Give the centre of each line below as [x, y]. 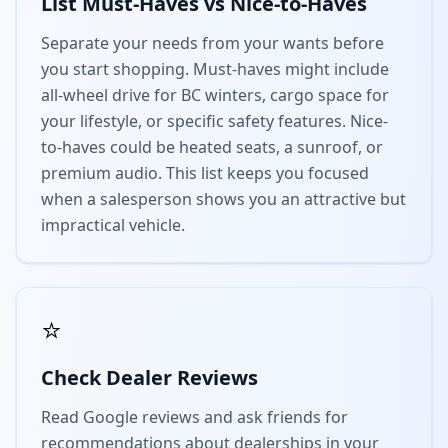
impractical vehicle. [113, 225]
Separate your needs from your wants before [212, 43]
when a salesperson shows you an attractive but [223, 199]
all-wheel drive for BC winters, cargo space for [215, 95]
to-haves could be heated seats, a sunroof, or [212, 147]
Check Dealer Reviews [149, 377]
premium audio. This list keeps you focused [205, 173]
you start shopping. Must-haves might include [215, 69]
